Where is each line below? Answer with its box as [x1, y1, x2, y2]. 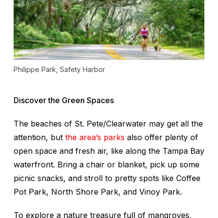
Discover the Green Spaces [14, 95, 114, 105]
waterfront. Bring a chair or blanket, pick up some [14, 159, 200, 169]
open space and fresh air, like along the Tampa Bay [14, 145, 204, 156]
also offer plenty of [125, 132, 198, 142]
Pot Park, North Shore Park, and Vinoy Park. [14, 186, 182, 197]
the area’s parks [65, 132, 125, 142]
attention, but [14, 132, 65, 142]
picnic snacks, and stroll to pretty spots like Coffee [14, 173, 200, 183]
